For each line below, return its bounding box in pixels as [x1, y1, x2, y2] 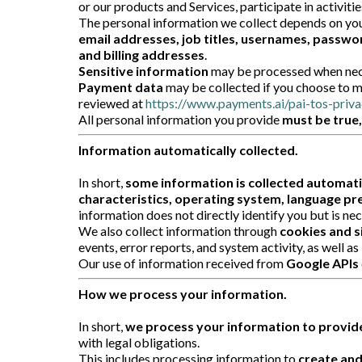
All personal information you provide [78, 111, 282, 127]
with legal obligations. [78, 334, 200, 350]
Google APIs [286, 255, 359, 271]
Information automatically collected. [78, 141, 298, 158]
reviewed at [78, 95, 145, 111]
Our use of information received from [78, 255, 286, 271]
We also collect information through [78, 222, 280, 238]
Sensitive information [78, 62, 208, 78]
